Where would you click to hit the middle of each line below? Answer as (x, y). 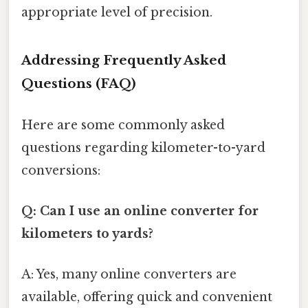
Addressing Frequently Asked (124, 60)
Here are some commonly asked (123, 125)
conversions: (61, 170)
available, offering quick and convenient (147, 297)
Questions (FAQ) (79, 84)
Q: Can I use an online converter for (140, 211)
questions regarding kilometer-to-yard (143, 147)
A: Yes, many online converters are (129, 275)
